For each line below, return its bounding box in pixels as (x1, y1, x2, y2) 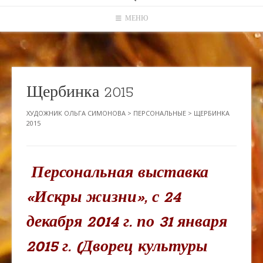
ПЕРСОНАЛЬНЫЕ (133, 108, 186, 117)
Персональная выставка (31, 163, 208, 183)
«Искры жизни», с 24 (26, 188, 181, 207)
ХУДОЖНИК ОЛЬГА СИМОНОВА (26, 108, 126, 117)
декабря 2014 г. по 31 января (26, 213, 227, 232)
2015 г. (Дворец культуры (26, 237, 207, 257)
